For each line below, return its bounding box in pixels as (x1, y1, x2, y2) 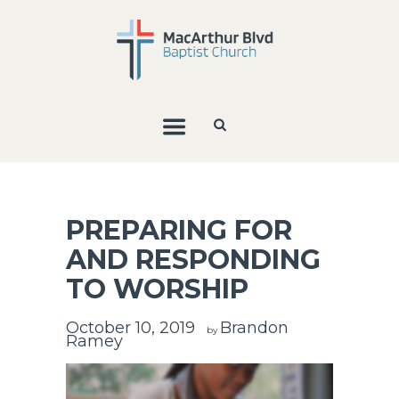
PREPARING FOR (66, 213, 292, 247)
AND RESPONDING (66, 242, 321, 276)
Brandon (219, 317, 289, 338)
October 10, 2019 (66, 317, 195, 338)
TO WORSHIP (66, 272, 248, 305)
